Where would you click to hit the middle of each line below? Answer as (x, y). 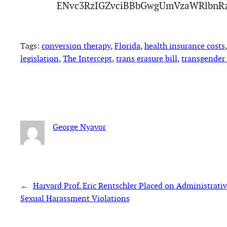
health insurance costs (185, 46)
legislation (40, 59)
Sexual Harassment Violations (75, 199)
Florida (127, 46)
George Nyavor (79, 127)
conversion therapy (76, 46)
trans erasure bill (147, 59)
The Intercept (87, 59)
